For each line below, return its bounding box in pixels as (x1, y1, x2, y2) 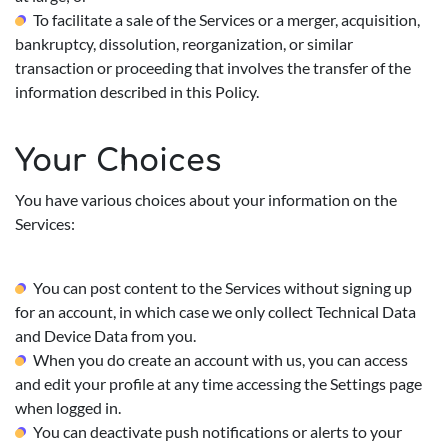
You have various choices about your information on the (15, 190, 397, 209)
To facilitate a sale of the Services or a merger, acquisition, (33, 10, 420, 29)
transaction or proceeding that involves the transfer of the (15, 58, 411, 77)
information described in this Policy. (15, 82, 259, 101)
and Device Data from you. (15, 326, 196, 345)
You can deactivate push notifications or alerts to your (33, 422, 402, 441)
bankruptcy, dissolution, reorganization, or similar (15, 34, 353, 53)
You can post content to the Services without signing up (33, 278, 412, 297)
